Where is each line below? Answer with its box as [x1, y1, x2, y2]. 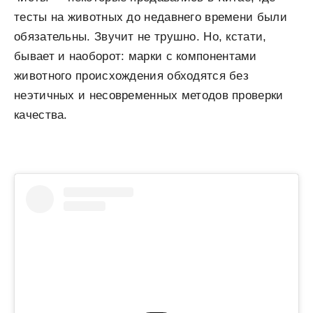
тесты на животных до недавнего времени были [14, 10, 287, 24]
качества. [14, 108, 68, 122]
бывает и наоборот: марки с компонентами [14, 50, 257, 63]
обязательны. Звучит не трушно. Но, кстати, [14, 30, 267, 43]
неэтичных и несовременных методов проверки [14, 89, 284, 102]
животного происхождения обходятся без [14, 69, 249, 82]
